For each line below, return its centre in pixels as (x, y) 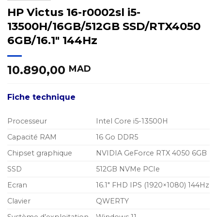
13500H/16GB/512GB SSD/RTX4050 (104, 26)
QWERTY (113, 201)
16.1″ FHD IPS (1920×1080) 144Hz (153, 185)
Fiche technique (41, 97)
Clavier (19, 201)
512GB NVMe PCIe (128, 169)
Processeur (27, 121)
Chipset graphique (40, 153)
